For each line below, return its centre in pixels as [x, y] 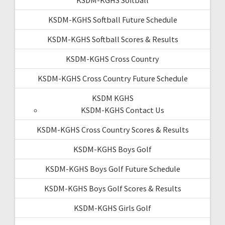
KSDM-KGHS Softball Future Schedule [113, 19]
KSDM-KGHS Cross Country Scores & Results [113, 129]
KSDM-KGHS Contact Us [123, 110]
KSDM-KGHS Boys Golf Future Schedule [113, 168]
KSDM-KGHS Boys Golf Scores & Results [113, 188]
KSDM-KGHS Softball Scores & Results [113, 39]
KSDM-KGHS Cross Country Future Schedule [113, 78]
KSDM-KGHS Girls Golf [113, 208]
